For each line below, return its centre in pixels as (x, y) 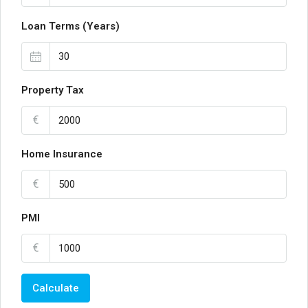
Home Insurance (62, 154)
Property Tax (53, 90)
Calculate (56, 288)
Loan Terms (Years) (70, 26)
